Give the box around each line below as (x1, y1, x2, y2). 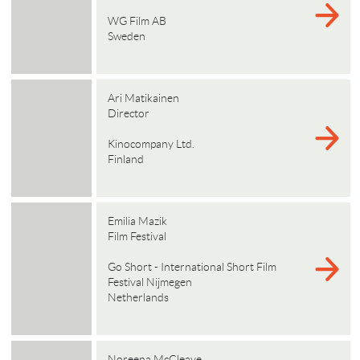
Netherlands (107, 291, 171, 304)
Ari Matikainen (107, 92, 179, 104)
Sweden (107, 30, 148, 43)
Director (107, 107, 149, 120)
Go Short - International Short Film (107, 260, 276, 273)
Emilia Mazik (107, 215, 167, 227)
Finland (107, 153, 146, 166)
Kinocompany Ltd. (107, 137, 197, 150)
